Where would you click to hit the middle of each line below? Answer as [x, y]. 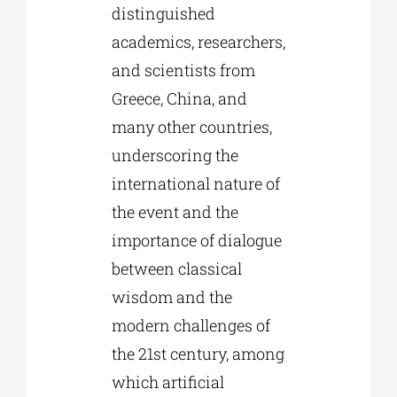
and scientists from [183, 70]
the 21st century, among [198, 354]
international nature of [195, 184]
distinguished [163, 14]
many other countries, [191, 127]
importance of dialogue [196, 241]
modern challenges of [191, 326]
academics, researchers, [198, 42]
